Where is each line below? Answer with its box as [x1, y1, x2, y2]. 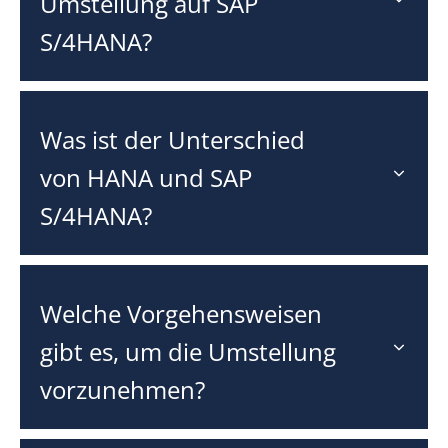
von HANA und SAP [40, 160, 252, 194]
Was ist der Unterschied [40, 122, 305, 156]
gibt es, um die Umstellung [40, 334, 336, 368]
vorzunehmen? [40, 372, 205, 406]
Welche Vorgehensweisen [40, 296, 322, 330]
